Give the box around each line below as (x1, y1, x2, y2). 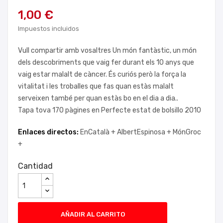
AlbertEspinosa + (117, 128, 173, 136)
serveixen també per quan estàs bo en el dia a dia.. (18, 94, 180, 103)
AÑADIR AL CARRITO (60, 211, 125, 218)
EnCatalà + (80, 128, 117, 136)
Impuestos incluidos (18, 25, 79, 32)
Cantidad (18, 161, 53, 171)
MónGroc (173, 128, 201, 136)
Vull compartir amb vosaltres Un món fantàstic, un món (18, 46, 197, 55)
